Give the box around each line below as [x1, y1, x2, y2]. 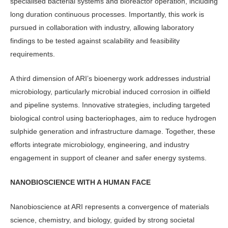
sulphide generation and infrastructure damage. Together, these [10, 127, 215, 135]
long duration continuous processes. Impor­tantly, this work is [10, 10, 204, 18]
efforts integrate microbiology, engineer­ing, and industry [10, 140, 189, 149]
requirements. [10, 49, 55, 58]
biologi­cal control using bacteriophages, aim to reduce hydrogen [10, 113, 216, 122]
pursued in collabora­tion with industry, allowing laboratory [10, 23, 194, 32]
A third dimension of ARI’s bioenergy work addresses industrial [10, 74, 210, 82]
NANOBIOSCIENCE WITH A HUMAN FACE [10, 178, 151, 186]
